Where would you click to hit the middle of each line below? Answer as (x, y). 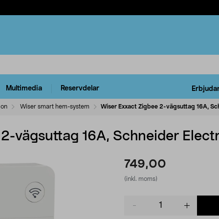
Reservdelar (80, 89)
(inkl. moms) (141, 179)
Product (137, 200)
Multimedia (24, 89)
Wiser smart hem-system (55, 106)
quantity (137, 209)
